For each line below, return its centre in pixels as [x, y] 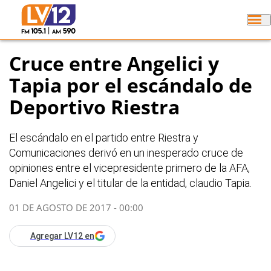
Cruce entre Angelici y [114, 64]
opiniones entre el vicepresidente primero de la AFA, [129, 168]
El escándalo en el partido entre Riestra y [104, 138]
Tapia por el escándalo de [131, 85]
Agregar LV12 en [62, 236]
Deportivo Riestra [94, 107]
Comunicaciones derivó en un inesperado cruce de [126, 153]
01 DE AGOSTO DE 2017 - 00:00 [76, 208]
